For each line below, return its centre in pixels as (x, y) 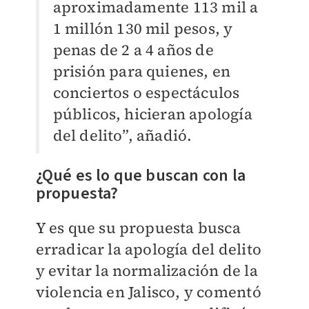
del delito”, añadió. (122, 135)
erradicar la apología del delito (148, 249)
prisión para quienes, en (142, 71)
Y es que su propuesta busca (138, 228)
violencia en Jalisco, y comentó (148, 292)
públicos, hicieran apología (152, 114)
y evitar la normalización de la (147, 270)
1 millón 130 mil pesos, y (143, 28)
